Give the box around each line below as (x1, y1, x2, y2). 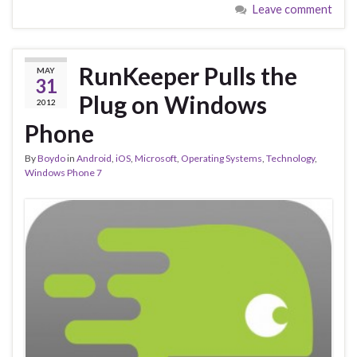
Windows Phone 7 (25, 167, 102, 179)
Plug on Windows (79, 90, 267, 120)
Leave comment (253, 2, 332, 17)
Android (76, 152, 112, 165)
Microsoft (135, 152, 177, 165)
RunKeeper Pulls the (79, 61, 297, 91)
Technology (266, 152, 315, 165)
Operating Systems (181, 152, 262, 165)
